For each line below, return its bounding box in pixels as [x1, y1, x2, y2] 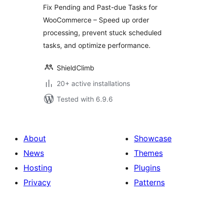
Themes [134, 148, 163, 158]
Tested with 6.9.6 [57, 95, 113, 103]
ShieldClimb [57, 64, 94, 72]
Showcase [134, 133, 172, 143]
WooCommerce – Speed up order [43, 16, 149, 24]
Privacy [23, 177, 51, 187]
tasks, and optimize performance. [43, 41, 151, 49]
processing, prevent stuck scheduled [43, 28, 162, 37]
